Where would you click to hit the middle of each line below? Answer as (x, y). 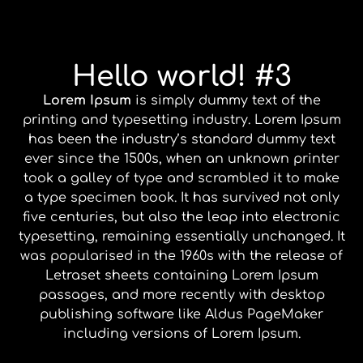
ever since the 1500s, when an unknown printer (181, 158)
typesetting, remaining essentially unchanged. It (181, 236)
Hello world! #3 (181, 76)
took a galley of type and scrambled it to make (181, 178)
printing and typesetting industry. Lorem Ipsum (181, 120)
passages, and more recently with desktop (181, 295)
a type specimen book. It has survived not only (181, 197)
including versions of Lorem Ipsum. (181, 333)
